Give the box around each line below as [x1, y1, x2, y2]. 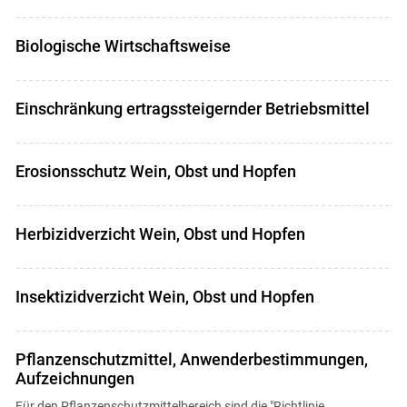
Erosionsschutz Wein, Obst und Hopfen [15, 162, 296, 181]
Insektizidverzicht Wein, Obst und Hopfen [15, 287, 314, 306]
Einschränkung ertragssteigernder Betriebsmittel [15, 99, 370, 118]
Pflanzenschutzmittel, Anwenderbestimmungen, [15, 350, 368, 369]
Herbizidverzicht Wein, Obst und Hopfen [15, 224, 305, 243]
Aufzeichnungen [15, 369, 134, 388]
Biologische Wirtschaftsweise [15, 36, 231, 55]
